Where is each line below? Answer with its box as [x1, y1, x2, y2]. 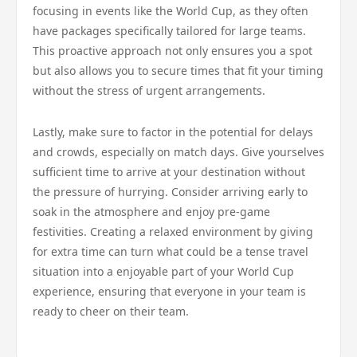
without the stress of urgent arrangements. [33, 83, 265, 98]
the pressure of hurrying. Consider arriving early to [33, 184, 308, 199]
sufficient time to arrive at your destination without [33, 164, 305, 179]
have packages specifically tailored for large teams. [33, 23, 306, 38]
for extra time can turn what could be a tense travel [33, 244, 308, 259]
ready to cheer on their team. [33, 304, 189, 319]
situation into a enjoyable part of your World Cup [33, 264, 294, 279]
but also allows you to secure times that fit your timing [33, 63, 324, 78]
